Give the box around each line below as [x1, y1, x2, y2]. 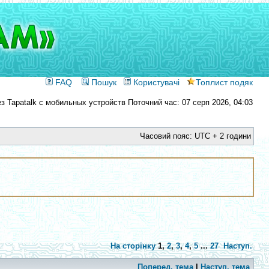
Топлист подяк [196, 77, 253, 87]
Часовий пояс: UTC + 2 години [140, 131, 251, 141]
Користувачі [131, 77, 180, 87]
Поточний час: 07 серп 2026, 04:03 [125, 98, 253, 107]
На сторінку [110, 241, 156, 250]
